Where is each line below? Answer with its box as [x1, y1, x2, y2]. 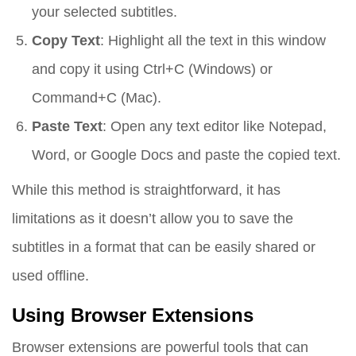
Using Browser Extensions [12, 304, 253, 327]
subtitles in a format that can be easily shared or [12, 238, 315, 256]
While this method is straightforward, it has [12, 181, 281, 199]
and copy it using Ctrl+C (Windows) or [32, 60, 273, 78]
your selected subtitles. [32, 3, 177, 21]
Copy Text [32, 32, 100, 49]
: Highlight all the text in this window [100, 32, 326, 49]
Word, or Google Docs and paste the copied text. [32, 146, 341, 164]
